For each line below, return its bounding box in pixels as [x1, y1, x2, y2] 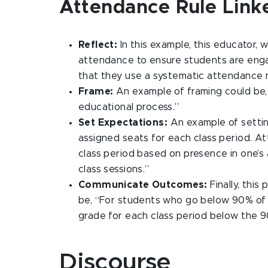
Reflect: [78, 40, 120, 50]
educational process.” [78, 102, 179, 112]
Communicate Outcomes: [78, 180, 211, 190]
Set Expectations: [78, 118, 170, 127]
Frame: [78, 87, 114, 96]
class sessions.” [78, 165, 150, 174]
